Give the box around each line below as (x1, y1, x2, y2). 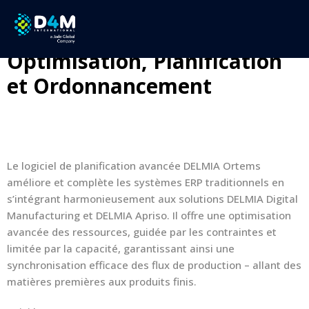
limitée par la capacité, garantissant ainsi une (7, 241, 235, 255)
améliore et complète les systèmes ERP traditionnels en (7, 175, 284, 189)
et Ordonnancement (7, 72, 212, 100)
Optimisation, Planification (7, 47, 282, 75)
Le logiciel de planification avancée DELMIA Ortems (7, 159, 261, 172)
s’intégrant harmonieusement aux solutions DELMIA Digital (7, 192, 298, 206)
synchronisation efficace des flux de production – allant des (7, 258, 301, 272)
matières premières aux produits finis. (7, 275, 197, 288)
